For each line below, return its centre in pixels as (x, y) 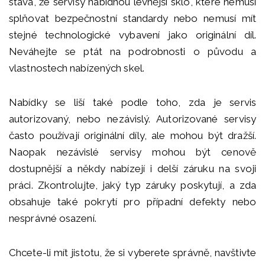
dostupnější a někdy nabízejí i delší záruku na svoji (132, 169)
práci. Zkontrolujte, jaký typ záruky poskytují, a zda (132, 185)
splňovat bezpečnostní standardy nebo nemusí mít (132, 19)
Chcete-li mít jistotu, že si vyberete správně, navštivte (132, 253)
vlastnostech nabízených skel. (77, 68)
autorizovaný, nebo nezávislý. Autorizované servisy (132, 119)
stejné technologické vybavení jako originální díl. (132, 35)
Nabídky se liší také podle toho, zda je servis (132, 103)
